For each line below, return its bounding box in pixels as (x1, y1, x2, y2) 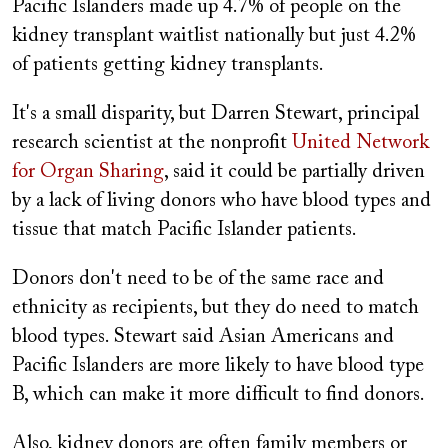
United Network (292, 133, 429, 154)
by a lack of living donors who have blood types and (12, 191, 431, 212)
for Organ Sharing (12, 162, 164, 183)
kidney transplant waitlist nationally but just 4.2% (12, 26, 416, 47)
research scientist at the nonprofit (12, 133, 292, 154)
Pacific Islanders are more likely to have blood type (12, 356, 424, 377)
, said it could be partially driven (164, 162, 425, 183)
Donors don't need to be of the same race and (12, 269, 384, 290)
